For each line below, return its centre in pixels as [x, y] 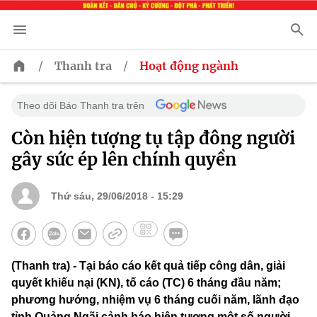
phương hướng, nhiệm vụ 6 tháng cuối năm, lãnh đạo [155, 300]
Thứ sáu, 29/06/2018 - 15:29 [117, 196]
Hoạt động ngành [189, 66]
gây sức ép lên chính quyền [124, 160]
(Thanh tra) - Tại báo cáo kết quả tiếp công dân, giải [148, 266]
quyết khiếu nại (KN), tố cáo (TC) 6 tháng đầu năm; [146, 283]
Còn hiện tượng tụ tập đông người [153, 139]
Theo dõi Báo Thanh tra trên [81, 106]
